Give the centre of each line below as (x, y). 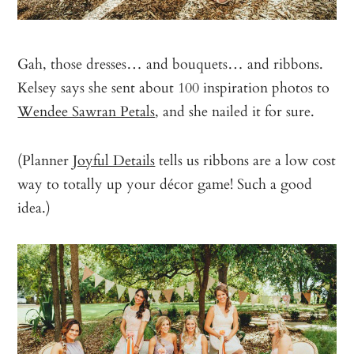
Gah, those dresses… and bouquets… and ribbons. (171, 63)
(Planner (45, 159)
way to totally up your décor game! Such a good (165, 183)
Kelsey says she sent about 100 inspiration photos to (174, 87)
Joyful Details (114, 159)
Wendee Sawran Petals (87, 110)
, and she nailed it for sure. (235, 110)
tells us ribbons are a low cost (246, 159)
